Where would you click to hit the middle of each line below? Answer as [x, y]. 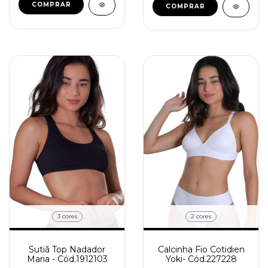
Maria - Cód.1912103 [67, 259]
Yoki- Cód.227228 [201, 259]
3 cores [67, 216]
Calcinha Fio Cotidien [201, 249]
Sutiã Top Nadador [67, 249]
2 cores [201, 216]
